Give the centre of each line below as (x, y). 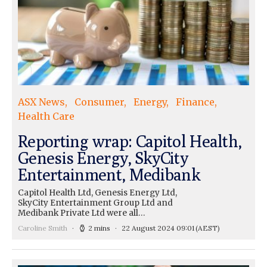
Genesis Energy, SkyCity (103, 157)
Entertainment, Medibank (109, 174)
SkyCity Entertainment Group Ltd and (95, 203)
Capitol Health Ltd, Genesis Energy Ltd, (97, 193)
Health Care (46, 116)
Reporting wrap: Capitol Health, (130, 141)
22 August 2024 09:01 (158, 228)
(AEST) (208, 228)
